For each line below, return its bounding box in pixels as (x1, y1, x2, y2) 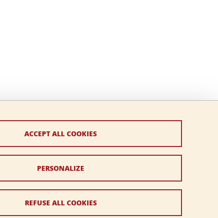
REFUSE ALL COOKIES (24, 198, 97, 207)
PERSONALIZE (37, 163, 85, 173)
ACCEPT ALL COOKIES (24, 128, 97, 138)
